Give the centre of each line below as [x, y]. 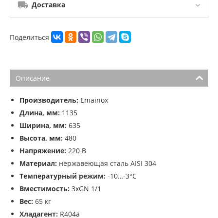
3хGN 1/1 [85, 189]
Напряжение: [43, 151]
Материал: [38, 163]
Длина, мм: [40, 113]
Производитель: [49, 100]
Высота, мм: [41, 138]
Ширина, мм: [43, 126]
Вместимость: [45, 189]
